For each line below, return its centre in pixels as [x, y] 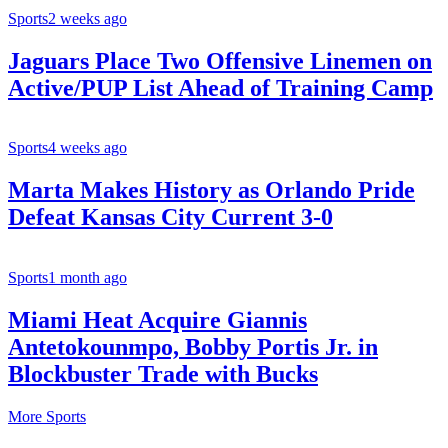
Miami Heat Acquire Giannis [157, 320]
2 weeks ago [87, 18]
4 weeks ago [87, 148]
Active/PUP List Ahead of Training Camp [220, 87]
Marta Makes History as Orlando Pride [211, 190]
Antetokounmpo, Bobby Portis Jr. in [193, 347]
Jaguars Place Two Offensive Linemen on [220, 60]
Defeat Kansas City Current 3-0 [170, 217]
